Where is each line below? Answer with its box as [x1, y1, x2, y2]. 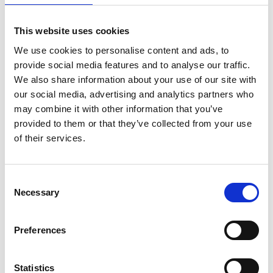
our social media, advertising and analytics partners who [14, 88, 253, 99]
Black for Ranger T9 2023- [151, 122, 258, 133]
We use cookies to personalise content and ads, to [14, 44, 229, 55]
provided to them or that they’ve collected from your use [14, 118, 252, 129]
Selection [4, 189, 41, 200]
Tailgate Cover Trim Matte [151, 112, 258, 122]
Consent [4, 174, 38, 185]
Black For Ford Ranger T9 [16, 122, 121, 133]
